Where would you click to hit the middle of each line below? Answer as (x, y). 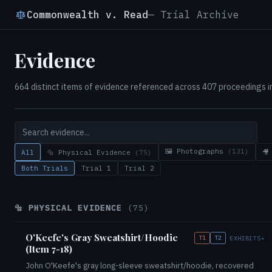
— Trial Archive (194, 15)
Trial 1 (96, 168)
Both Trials (45, 168)
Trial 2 (139, 168)
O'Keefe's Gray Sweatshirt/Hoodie (102, 237)
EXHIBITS (245, 238)
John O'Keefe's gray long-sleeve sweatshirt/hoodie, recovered (140, 266)
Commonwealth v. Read (87, 15)
